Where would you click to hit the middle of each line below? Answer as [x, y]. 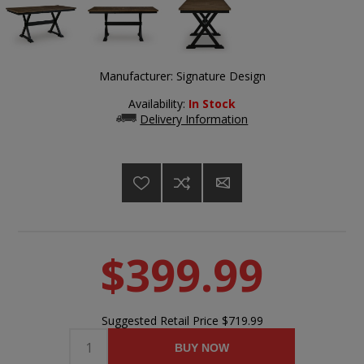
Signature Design [221, 76]
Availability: [157, 104]
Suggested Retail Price [161, 320]
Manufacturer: [136, 76]
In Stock [212, 104]
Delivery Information [194, 119]
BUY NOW [201, 347]
